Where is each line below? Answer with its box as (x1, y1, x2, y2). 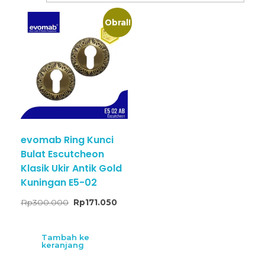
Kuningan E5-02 (21, 176, 97, 190)
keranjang (41, 240, 84, 250)
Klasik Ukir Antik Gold (21, 161, 122, 176)
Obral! (104, 17, 131, 27)
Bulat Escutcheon (21, 147, 104, 161)
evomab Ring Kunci (21, 133, 114, 147)
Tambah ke (41, 232, 89, 242)
